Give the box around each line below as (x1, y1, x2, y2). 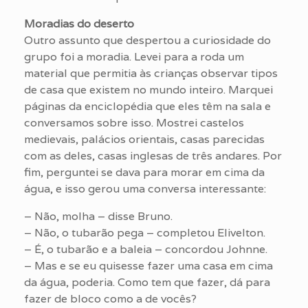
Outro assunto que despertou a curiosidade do (24, 32, 271, 47)
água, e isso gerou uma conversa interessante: (24, 181, 266, 196)
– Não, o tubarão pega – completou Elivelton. (24, 225, 265, 240)
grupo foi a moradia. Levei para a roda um (24, 49, 244, 64)
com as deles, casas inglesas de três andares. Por (24, 148, 282, 163)
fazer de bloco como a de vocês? (24, 291, 197, 306)
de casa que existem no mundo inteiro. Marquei (24, 82, 273, 97)
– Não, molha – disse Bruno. (24, 208, 173, 223)
